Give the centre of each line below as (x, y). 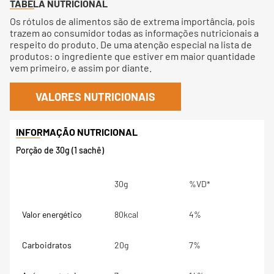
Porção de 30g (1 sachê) (60, 150)
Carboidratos (47, 245)
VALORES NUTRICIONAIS (95, 97)
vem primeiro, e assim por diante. (81, 68)
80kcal (126, 214)
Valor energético (52, 214)
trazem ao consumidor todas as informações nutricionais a (134, 33)
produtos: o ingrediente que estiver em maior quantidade (133, 56)
